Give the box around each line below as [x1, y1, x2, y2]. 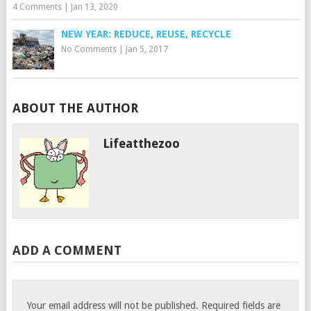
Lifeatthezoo [103, 136, 180, 151]
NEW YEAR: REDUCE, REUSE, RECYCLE [60, 28, 231, 40]
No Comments [60, 44, 117, 55]
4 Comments [12, 2, 62, 12]
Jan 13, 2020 [70, 2, 118, 12]
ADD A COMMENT [12, 243, 121, 258]
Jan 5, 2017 [125, 44, 168, 55]
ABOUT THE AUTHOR [12, 101, 138, 116]
